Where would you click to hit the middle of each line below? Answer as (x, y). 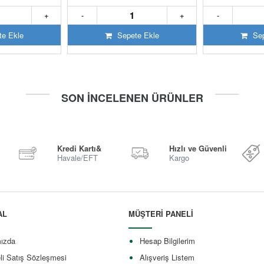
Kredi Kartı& (80, 148)
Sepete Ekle (137, 35)
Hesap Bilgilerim (167, 241)
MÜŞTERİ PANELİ (161, 214)
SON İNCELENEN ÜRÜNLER (132, 98)
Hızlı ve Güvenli (198, 148)
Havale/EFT (78, 158)
